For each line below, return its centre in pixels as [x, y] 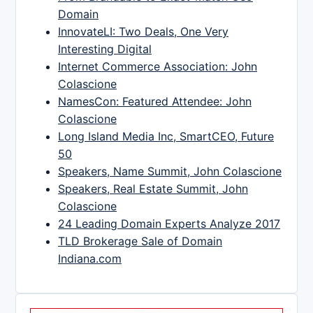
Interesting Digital [105, 49]
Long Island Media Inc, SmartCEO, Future [166, 136]
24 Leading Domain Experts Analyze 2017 [169, 223]
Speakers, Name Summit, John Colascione [170, 171]
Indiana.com [90, 258]
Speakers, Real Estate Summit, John [153, 188]
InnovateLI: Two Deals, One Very [143, 31]
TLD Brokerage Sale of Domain [140, 241]
